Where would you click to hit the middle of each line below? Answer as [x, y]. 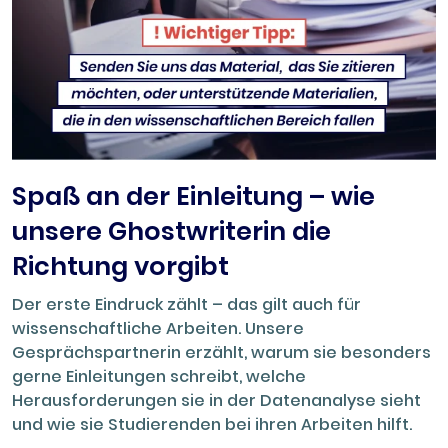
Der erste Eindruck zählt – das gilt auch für [186, 305]
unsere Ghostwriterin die [171, 231]
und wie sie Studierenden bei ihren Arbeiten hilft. [212, 425]
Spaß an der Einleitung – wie [193, 196]
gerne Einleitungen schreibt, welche [159, 377]
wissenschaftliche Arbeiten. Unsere [158, 329]
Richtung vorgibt [120, 266]
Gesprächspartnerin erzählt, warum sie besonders [221, 353]
